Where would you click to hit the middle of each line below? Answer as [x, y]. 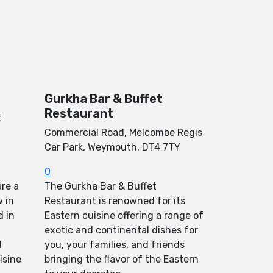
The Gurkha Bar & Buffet [101, 186]
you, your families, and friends [115, 245]
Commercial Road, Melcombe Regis [123, 133]
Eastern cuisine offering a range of [124, 215]
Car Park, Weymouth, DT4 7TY [112, 147]
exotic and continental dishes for [121, 230]
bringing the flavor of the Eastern [122, 259]
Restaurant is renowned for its [115, 201]
